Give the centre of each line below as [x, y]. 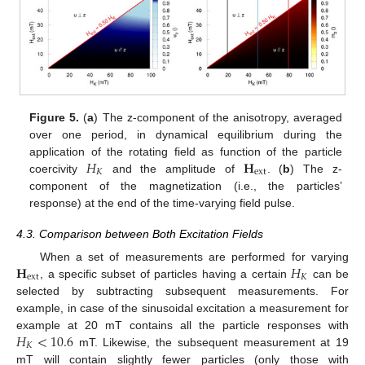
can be [329, 273]
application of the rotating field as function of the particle [186, 151]
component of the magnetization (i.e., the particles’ [186, 185]
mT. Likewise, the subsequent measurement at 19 [211, 342]
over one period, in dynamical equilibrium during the [186, 134]
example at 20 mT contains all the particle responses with [182, 325]
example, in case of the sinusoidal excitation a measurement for [182, 308]
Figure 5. [55, 117]
